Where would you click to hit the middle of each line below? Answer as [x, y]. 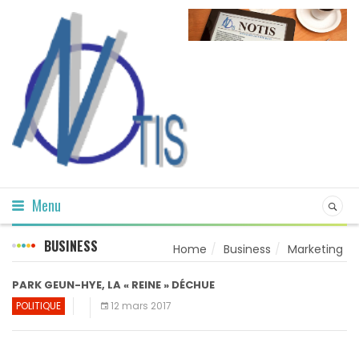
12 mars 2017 [141, 305]
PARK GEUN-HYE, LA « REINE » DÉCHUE [113, 284]
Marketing [315, 249]
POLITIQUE [38, 305]
